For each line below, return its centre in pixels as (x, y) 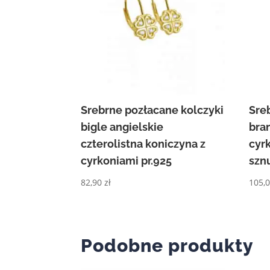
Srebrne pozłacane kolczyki (152, 110)
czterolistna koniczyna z (143, 143)
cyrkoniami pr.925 (127, 160)
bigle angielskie (122, 127)
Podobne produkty (168, 246)
